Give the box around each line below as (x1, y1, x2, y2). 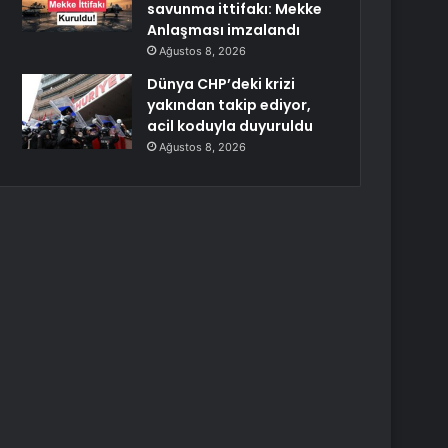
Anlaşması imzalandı (147, 20, 301, 40)
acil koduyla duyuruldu (147, 116, 314, 136)
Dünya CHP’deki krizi (147, 74, 296, 94)
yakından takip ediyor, (147, 95, 312, 115)
